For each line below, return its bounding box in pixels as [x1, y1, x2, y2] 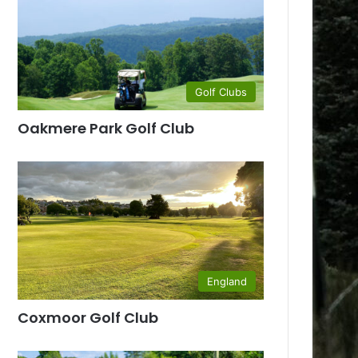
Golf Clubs [195, 86, 247, 99]
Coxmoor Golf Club [18, 308, 159, 328]
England [207, 275, 247, 288]
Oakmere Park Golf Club [18, 118, 195, 139]
